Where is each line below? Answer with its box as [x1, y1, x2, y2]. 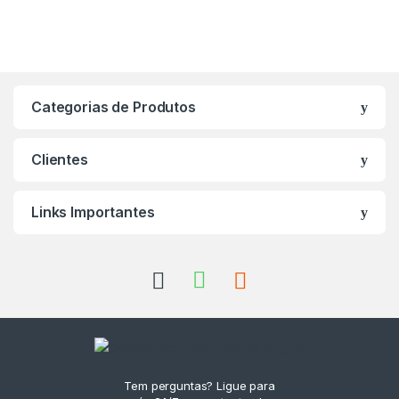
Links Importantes [31, 203, 155, 222]
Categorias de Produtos [31, 98, 196, 117]
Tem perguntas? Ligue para [124, 378, 275, 393]
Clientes [31, 151, 88, 169]
